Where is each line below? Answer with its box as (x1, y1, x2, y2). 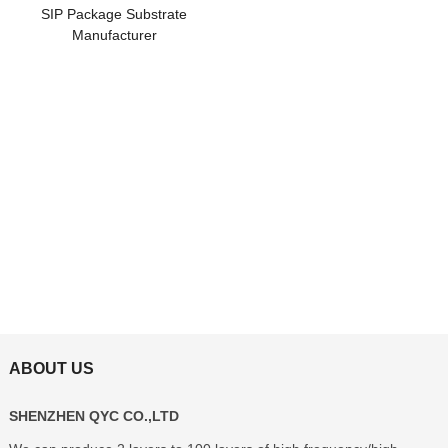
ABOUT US (8, 359, 94, 377)
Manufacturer (71, 26, 157, 43)
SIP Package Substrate (41, 5, 188, 22)
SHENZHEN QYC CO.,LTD (8, 407, 179, 424)
